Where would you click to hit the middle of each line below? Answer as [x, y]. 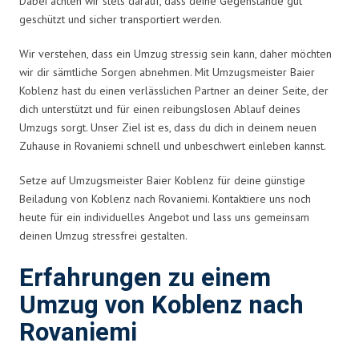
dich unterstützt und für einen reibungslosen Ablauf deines [160, 109]
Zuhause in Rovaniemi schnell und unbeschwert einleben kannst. [173, 145]
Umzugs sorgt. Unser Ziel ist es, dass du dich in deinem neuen [168, 127]
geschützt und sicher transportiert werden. [121, 19]
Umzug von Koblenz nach [161, 305]
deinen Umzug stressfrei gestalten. [103, 235]
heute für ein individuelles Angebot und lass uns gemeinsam [164, 217]
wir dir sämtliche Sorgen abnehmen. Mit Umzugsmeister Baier [167, 72]
